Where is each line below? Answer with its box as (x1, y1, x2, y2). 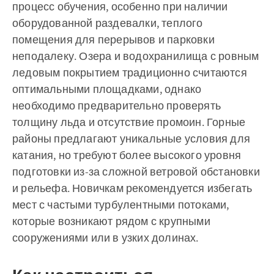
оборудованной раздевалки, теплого (12, 16, 203, 30)
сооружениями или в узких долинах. (12, 231, 199, 245)
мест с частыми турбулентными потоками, (12, 198, 229, 212)
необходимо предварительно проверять (12, 98, 221, 113)
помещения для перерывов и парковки (12, 32, 215, 46)
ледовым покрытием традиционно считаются (12, 65, 247, 80)
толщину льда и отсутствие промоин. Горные (12, 115, 246, 129)
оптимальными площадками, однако (12, 82, 202, 96)
